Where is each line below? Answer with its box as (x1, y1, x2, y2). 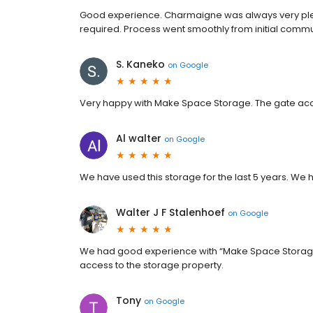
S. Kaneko (116, 57, 165, 72)
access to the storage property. (80, 259, 224, 272)
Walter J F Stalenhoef (116, 205, 225, 220)
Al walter (116, 131, 161, 146)
